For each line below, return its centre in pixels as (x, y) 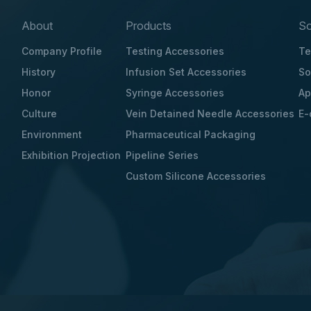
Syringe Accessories (175, 93)
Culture (40, 114)
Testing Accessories (175, 51)
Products (148, 26)
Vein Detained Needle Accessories (210, 114)
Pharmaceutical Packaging (190, 135)
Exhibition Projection (72, 155)
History (39, 72)
